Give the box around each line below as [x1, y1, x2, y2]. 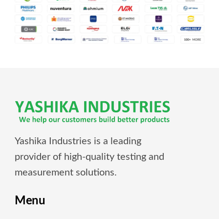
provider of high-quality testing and [15, 152, 164, 162]
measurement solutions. [15, 167, 117, 177]
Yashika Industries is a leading [15, 136, 141, 146]
